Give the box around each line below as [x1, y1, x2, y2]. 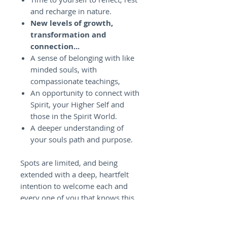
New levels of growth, [30, 18, 113, 28]
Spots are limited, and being [20, 158, 118, 168]
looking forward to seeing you [20, 216, 125, 226]
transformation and [30, 29, 106, 40]
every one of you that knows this [20, 193, 134, 203]
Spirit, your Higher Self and [30, 99, 124, 109]
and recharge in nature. [30, 6, 111, 16]
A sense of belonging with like [30, 53, 134, 63]
